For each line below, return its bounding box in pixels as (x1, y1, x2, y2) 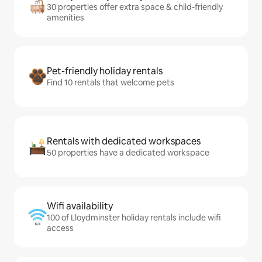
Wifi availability (47, 200, 113, 213)
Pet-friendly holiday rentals (47, 65, 163, 78)
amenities (47, 12, 84, 23)
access (47, 223, 74, 234)
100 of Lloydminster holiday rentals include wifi (47, 212, 220, 223)
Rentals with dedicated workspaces (47, 135, 201, 148)
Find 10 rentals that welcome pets (47, 77, 174, 88)
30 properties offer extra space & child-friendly (47, 2, 223, 13)
